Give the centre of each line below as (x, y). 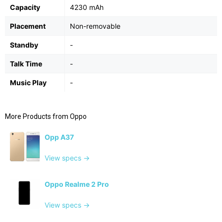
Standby (24, 45)
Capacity (25, 7)
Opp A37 (59, 137)
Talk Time (26, 64)
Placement (28, 26)
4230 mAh (87, 7)
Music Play (28, 83)
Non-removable (95, 26)
